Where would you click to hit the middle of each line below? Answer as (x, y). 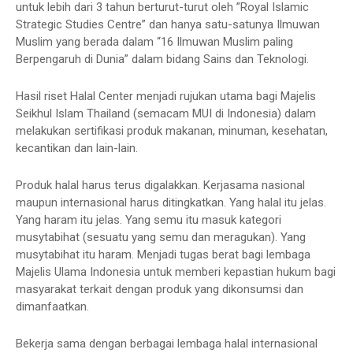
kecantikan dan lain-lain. (77, 149)
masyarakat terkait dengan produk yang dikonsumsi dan (160, 290)
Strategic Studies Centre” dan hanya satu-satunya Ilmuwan (168, 25)
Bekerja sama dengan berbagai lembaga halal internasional (167, 344)
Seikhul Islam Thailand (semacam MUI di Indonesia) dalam (166, 114)
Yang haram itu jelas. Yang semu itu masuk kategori (149, 220)
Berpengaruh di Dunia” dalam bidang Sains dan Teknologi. (162, 59)
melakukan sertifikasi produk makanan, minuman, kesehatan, (172, 131)
